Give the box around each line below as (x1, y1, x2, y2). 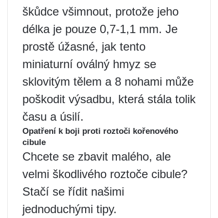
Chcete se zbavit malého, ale (22, 150, 171, 163)
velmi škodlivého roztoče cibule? (22, 167, 187, 181)
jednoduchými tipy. (22, 202, 117, 216)
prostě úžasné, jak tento (22, 40, 145, 54)
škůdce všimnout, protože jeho (22, 5, 179, 18)
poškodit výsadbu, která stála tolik (22, 92, 196, 106)
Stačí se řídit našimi (22, 185, 124, 199)
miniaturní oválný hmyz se (22, 57, 156, 71)
